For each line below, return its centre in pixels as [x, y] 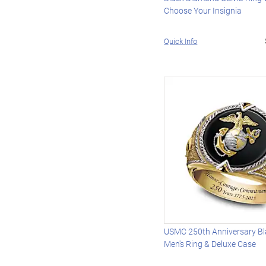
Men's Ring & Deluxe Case [210, 244]
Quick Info [181, 41]
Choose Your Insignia [203, 11]
